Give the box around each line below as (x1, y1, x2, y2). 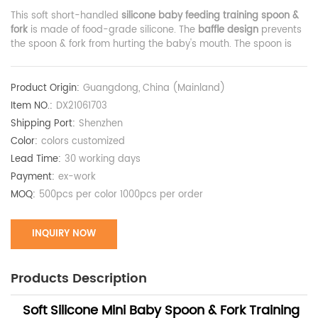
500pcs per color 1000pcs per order (39, 187, 203, 203)
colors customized (41, 134, 125, 150)
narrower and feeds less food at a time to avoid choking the (11, 51, 289, 67)
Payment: (11, 170, 55, 185)
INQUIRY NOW (32, 226, 96, 242)
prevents (258, 23, 302, 38)
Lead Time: (11, 152, 61, 168)
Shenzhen (79, 116, 123, 132)
